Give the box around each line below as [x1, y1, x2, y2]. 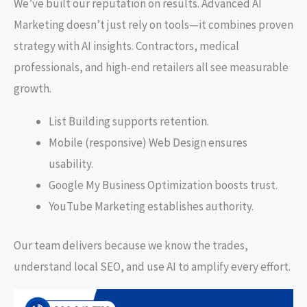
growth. [14, 81, 51, 97]
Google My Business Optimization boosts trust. [49, 177, 278, 193]
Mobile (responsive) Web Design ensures [49, 135, 247, 151]
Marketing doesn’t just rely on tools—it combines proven [14, 17, 293, 33]
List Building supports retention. [49, 114, 209, 130]
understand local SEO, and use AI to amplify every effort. [14, 258, 291, 274]
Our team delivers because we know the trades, [14, 237, 248, 253]
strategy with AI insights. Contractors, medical [14, 38, 239, 54]
